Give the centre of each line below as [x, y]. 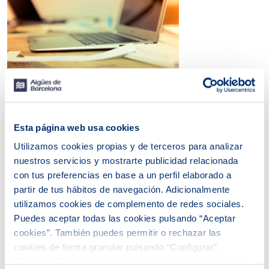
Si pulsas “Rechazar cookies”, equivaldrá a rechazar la [129, 261]
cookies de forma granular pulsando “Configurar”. [118, 247]
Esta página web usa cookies [77, 127]
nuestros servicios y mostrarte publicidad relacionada [126, 160]
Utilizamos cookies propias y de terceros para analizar [128, 146]
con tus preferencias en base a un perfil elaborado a [122, 175]
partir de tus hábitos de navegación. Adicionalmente [122, 189]
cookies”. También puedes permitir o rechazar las [117, 232]
